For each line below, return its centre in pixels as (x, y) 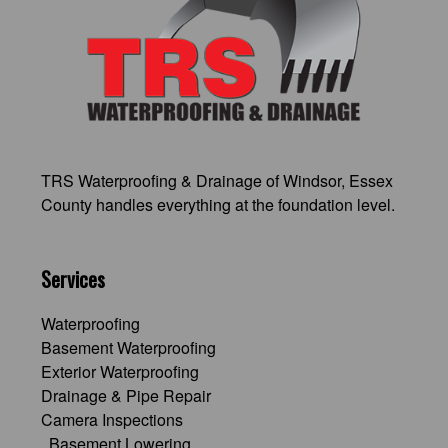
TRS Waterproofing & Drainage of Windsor (190, 181)
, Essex (366, 181)
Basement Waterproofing (128, 348)
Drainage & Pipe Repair (125, 396)
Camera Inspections (111, 420)
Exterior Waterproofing (119, 372)
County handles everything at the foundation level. (217, 205)
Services (72, 279)
